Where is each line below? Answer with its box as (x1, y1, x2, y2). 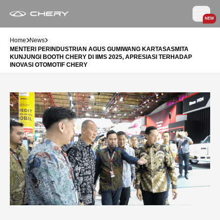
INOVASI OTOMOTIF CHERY (10, 61, 87, 68)
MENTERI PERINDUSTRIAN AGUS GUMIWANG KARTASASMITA (10, 46, 189, 53)
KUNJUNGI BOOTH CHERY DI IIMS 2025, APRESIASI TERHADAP (10, 54, 192, 60)
